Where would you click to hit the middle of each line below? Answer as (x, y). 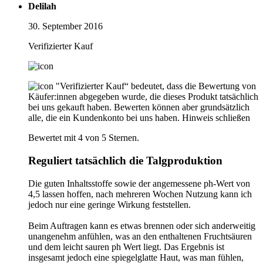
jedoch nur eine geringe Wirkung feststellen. (109, 204)
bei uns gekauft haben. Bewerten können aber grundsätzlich (139, 107)
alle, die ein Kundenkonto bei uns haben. (104, 118)
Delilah (42, 6)
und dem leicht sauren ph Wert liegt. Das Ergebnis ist (126, 247)
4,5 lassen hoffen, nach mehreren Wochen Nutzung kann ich (140, 194)
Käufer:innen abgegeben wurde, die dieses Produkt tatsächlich (143, 97)
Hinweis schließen (216, 118)
